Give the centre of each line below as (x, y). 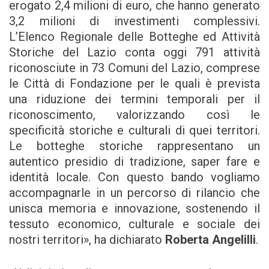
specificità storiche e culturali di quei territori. (134, 131)
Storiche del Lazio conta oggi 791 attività (134, 53)
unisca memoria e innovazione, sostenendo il (134, 209)
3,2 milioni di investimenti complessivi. (134, 21)
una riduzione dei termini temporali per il (134, 99)
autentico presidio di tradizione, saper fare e (134, 162)
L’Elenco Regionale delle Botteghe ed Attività (134, 37)
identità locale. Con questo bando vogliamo (134, 177)
